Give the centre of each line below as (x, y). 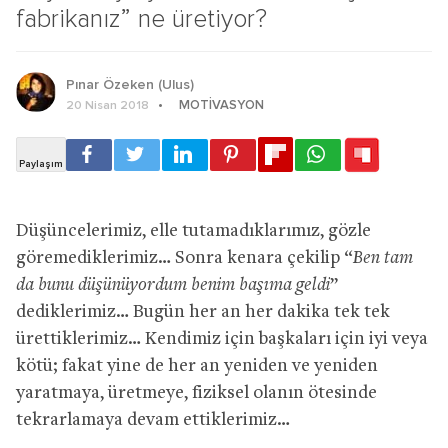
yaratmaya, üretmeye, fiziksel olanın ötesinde (196, 393)
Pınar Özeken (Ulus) (130, 84)
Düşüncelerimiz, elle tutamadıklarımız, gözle (193, 231)
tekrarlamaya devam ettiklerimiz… (153, 420)
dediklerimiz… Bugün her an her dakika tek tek (203, 312)
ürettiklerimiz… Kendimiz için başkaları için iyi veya (222, 339)
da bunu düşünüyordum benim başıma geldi (173, 285)
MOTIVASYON (221, 105)
